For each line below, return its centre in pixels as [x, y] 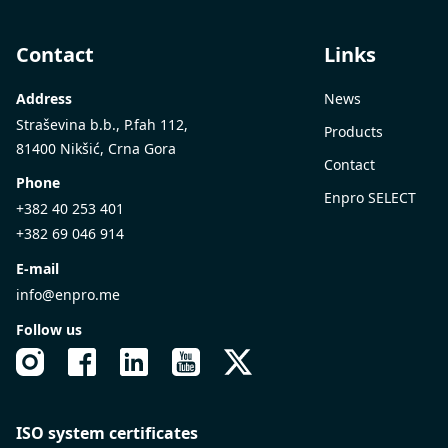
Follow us [49, 329]
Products [353, 131]
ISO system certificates [107, 432]
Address [44, 98]
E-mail [37, 268]
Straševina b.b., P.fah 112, [102, 124]
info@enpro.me [68, 294]
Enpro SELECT [370, 197]
